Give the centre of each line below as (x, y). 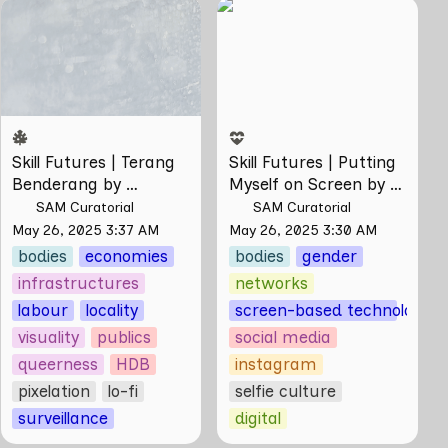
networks (271, 283)
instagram (275, 364)
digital (257, 418)
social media (282, 337)
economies (127, 256)
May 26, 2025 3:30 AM (302, 230)
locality (112, 310)
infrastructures (79, 283)
